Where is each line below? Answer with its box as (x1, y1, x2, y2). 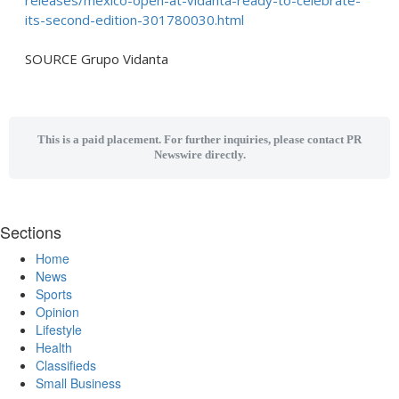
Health (36, 338, 72, 356)
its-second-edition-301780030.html (25, 11, 244, 28)
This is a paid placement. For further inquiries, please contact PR (37, 134, 362, 146)
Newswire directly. (153, 149, 246, 161)
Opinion (36, 303, 79, 321)
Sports (36, 285, 72, 303)
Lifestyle (36, 321, 82, 338)
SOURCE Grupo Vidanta (25, 50, 168, 68)
